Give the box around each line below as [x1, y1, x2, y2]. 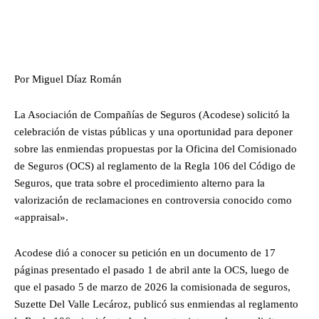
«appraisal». [14, 211, 68, 224]
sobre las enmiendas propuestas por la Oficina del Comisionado [14, 143, 297, 155]
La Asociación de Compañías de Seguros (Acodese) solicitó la [14, 109, 290, 121]
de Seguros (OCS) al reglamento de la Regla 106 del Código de [14, 160, 296, 172]
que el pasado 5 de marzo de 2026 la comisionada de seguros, [14, 281, 291, 293]
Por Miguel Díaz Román [14, 73, 122, 85]
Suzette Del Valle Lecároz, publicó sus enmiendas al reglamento [14, 298, 298, 310]
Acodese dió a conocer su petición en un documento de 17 [14, 247, 276, 259]
